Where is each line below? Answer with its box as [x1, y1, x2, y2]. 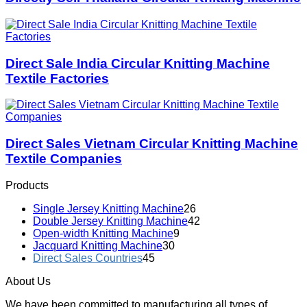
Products [5, 179, 49, 191]
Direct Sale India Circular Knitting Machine [5, 56, 270, 71]
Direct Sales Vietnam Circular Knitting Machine [5, 136, 298, 151]
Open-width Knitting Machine [33, 227, 173, 239]
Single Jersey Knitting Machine [33, 202, 184, 214]
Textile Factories [5, 71, 109, 86]
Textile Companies [5, 151, 122, 167]
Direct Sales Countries [33, 251, 143, 264]
